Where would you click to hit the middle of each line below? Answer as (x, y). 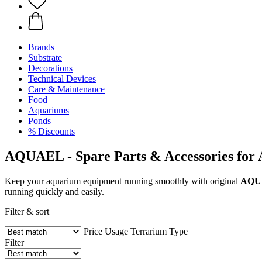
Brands (41, 47)
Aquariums (49, 110)
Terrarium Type (159, 231)
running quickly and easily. (54, 191)
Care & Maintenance (66, 89)
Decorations (50, 68)
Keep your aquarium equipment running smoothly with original (123, 181)
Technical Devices (62, 79)
